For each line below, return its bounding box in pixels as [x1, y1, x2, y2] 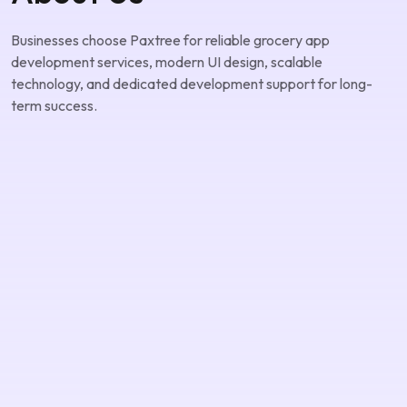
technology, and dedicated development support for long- [11, 108, 372, 127]
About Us [11, 5, 144, 46]
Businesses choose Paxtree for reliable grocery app [11, 65, 330, 84]
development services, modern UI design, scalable [11, 86, 323, 105]
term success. [11, 130, 97, 149]
